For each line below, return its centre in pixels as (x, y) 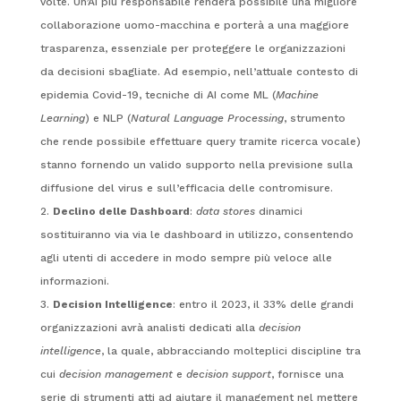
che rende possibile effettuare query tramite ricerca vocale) (200, 141)
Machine (297, 94)
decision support (228, 374)
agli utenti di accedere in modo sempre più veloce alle (186, 257)
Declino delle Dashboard (121, 211)
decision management (115, 374)
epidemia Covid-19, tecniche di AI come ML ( (158, 94)
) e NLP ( (107, 118)
